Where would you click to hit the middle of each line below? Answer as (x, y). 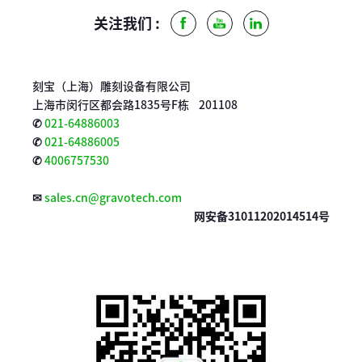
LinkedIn (288, 23)
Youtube (250, 23)
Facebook (218, 23)
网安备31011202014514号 (262, 216)
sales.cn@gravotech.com (113, 197)
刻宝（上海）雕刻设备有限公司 (112, 86)
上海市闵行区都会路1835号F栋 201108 (135, 104)
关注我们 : (126, 23)
